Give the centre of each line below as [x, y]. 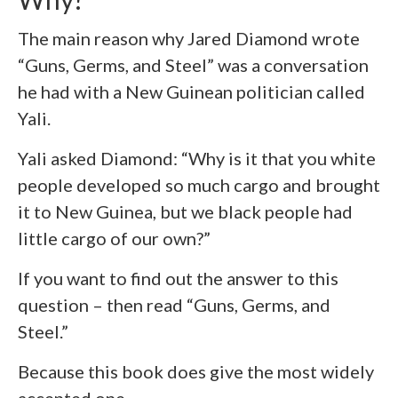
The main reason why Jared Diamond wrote [189, 39]
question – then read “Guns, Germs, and [174, 305]
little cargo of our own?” [114, 239]
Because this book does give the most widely [196, 372]
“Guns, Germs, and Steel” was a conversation [193, 65]
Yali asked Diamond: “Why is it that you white [197, 159]
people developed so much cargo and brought [199, 185]
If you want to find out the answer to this [178, 279]
